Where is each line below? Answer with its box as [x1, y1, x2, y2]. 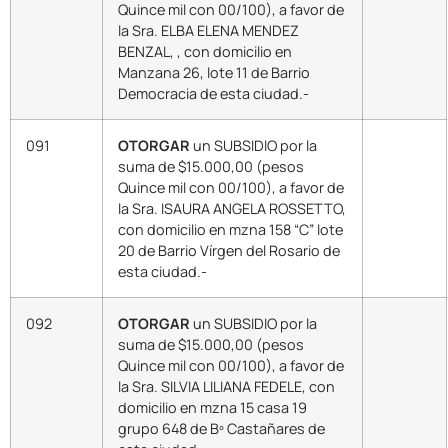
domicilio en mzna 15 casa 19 [118, 397, 307, 417]
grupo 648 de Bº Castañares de [118, 418, 325, 438]
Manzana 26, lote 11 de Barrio [118, 62, 310, 82]
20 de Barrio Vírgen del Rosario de [118, 240, 340, 260]
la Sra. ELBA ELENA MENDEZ [118, 20, 299, 40]
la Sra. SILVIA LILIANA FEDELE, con [118, 376, 335, 396]
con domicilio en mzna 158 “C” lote [118, 219, 343, 239]
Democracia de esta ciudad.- [118, 83, 309, 103]
